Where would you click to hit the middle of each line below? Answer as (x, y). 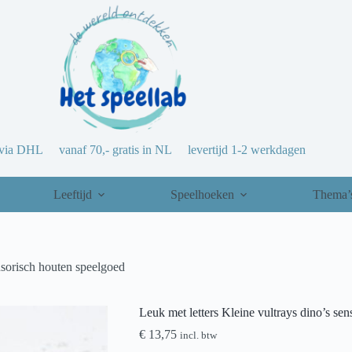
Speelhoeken (202, 194)
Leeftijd (72, 194)
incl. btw (198, 336)
